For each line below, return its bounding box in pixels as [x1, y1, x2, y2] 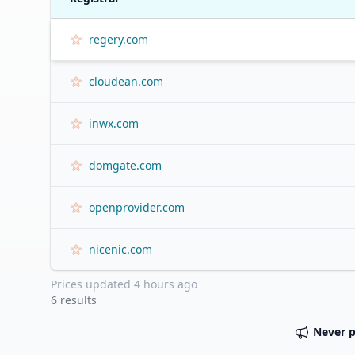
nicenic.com [89, 242, 152, 257]
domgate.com [89, 158, 162, 173]
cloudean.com [89, 74, 163, 89]
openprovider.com [89, 200, 185, 215]
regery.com [89, 32, 148, 47]
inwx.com [89, 116, 139, 131]
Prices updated [51, 277, 134, 292]
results [57, 292, 97, 307]
